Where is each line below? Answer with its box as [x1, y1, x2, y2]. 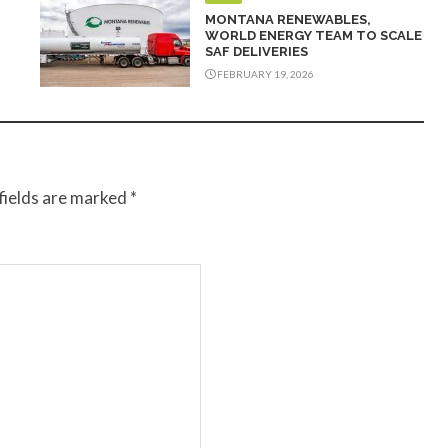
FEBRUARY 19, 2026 [215, 68, 314, 81]
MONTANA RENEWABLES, [205, 12, 371, 28]
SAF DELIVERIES [205, 44, 308, 60]
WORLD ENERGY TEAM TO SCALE [205, 28, 422, 44]
